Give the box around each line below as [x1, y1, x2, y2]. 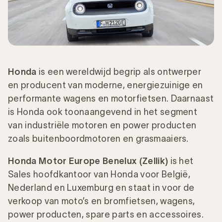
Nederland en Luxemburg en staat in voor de [8, 182, 195, 193]
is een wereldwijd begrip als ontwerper [36, 66, 202, 77]
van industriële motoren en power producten [8, 120, 197, 130]
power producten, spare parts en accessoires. [8, 209, 206, 220]
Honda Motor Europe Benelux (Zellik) [8, 156, 170, 166]
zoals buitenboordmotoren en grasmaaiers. [8, 133, 191, 144]
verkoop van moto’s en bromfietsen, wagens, [8, 196, 195, 206]
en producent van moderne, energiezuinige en [8, 80, 203, 90]
